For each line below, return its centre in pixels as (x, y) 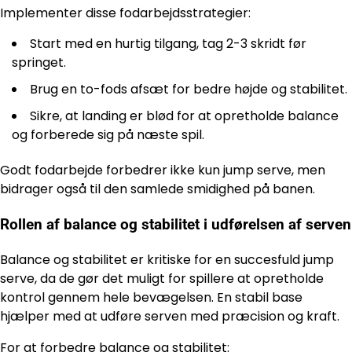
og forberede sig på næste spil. (108, 135)
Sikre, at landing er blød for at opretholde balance (184, 116)
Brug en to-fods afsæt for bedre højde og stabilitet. (189, 90)
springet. (39, 63)
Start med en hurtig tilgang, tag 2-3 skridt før (168, 44)
